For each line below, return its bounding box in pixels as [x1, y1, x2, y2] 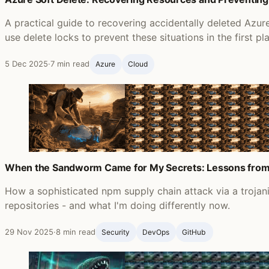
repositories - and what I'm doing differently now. [5, 199, 230, 211]
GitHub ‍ [181, 227, 207, 237]
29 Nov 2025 [5, 226, 53, 237]
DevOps [142, 227, 170, 237]
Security [101, 227, 130, 237]
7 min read [50, 59, 89, 69]
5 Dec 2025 [5, 59, 48, 69]
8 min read [56, 226, 95, 237]
